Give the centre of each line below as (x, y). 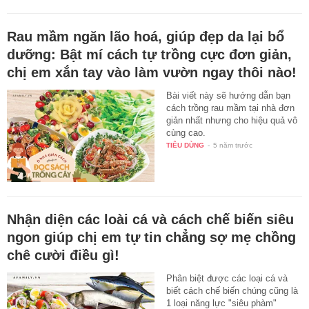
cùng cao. (186, 133)
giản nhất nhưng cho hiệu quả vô (232, 121)
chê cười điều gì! (63, 256)
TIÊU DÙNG (186, 146)
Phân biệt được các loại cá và (227, 279)
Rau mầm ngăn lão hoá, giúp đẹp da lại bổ (146, 37)
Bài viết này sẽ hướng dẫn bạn (229, 96)
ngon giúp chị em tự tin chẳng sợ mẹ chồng (151, 238)
